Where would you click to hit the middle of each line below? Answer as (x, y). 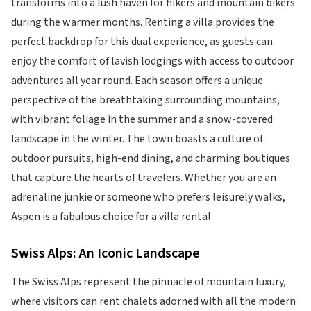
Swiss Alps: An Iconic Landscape (106, 253)
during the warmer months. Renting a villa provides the (143, 22)
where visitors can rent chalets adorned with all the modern (153, 301)
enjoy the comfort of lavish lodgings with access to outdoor (152, 61)
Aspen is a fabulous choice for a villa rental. (112, 217)
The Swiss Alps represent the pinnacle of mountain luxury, (149, 282)
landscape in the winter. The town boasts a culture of (137, 139)
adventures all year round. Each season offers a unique (137, 81)
